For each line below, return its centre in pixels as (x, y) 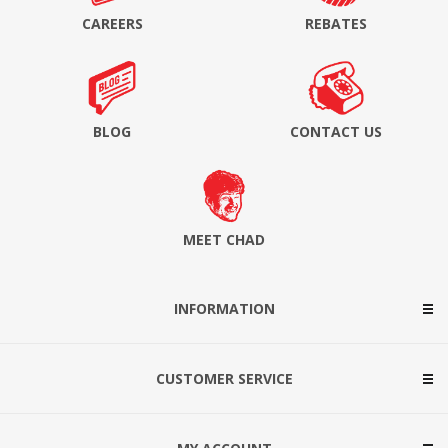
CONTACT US (335, 132)
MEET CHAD (223, 240)
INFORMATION (224, 309)
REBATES (335, 24)
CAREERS (112, 24)
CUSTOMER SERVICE (224, 379)
